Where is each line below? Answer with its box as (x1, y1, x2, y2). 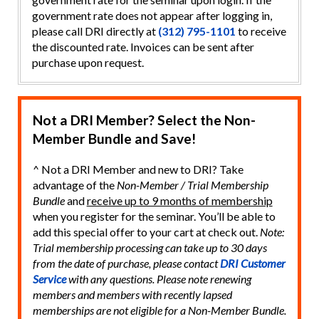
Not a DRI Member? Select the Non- (32, 111, 256, 128)
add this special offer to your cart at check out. (32, 225, 260, 239)
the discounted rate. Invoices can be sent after (31, 40, 254, 54)
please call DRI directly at (31, 24, 158, 38)
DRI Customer (219, 256, 286, 271)
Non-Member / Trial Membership (116, 178, 268, 192)
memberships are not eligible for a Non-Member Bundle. (32, 303, 286, 318)
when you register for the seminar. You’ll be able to (32, 209, 276, 224)
